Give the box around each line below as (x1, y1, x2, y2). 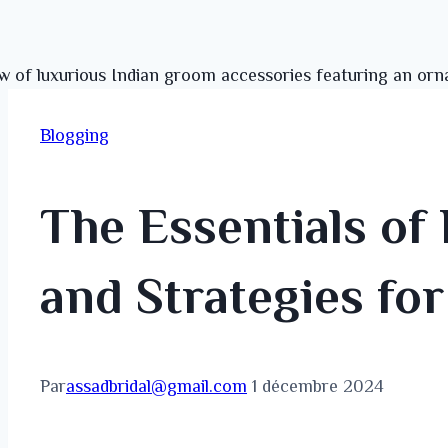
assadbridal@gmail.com (66, 376, 247, 396)
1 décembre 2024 (252, 376, 384, 396)
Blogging (40, 125, 109, 145)
